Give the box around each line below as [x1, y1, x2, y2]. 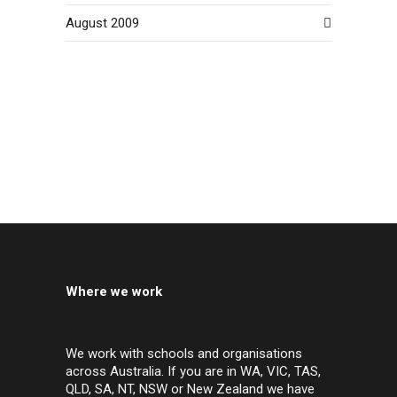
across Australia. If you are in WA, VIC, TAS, [66, 362, 321, 379]
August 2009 [66, 14, 139, 31]
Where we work [66, 283, 162, 300]
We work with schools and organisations [66, 345, 302, 362]
